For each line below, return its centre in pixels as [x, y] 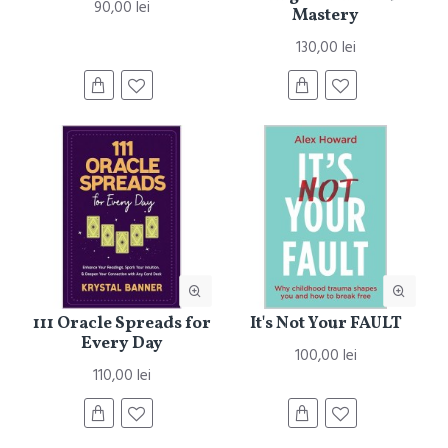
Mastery [326, 16]
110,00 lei [121, 376]
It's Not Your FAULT [325, 324]
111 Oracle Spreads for [121, 324]
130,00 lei [325, 48]
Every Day [121, 344]
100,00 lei [325, 356]
